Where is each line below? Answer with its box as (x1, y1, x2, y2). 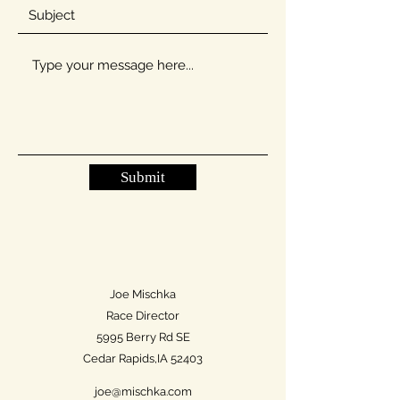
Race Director (106, 309, 179, 322)
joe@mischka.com (94, 385, 192, 398)
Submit (121, 169, 165, 186)
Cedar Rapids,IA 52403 (83, 352, 203, 365)
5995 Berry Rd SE (96, 330, 190, 344)
